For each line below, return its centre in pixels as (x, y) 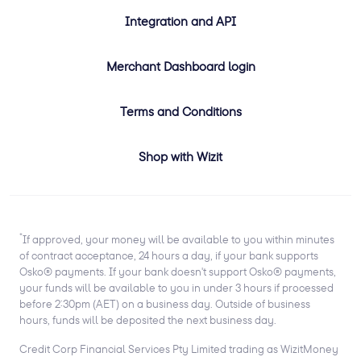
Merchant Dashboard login (180, 66)
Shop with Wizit (180, 157)
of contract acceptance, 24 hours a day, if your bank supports (169, 256)
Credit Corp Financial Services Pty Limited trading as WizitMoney (179, 349)
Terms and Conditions (180, 112)
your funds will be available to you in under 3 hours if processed (176, 288)
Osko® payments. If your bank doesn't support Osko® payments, (178, 272)
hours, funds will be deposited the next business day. (148, 320)
